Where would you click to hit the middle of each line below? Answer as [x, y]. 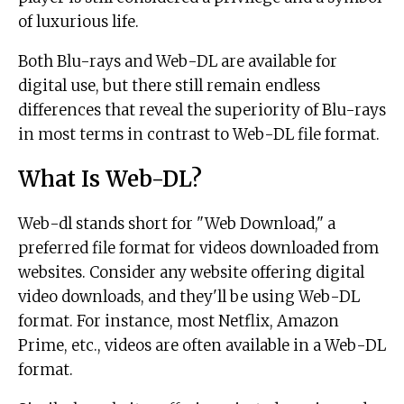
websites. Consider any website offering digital [191, 273]
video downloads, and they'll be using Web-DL [189, 297]
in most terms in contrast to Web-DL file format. [199, 135]
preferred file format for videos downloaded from [198, 248]
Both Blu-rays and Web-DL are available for [178, 62]
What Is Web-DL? [110, 179]
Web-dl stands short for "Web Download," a [177, 224]
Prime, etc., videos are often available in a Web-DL [202, 346]
